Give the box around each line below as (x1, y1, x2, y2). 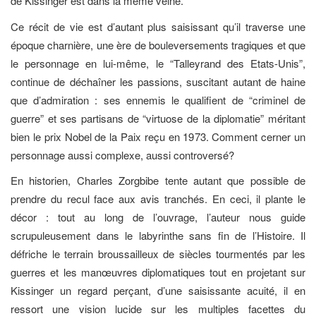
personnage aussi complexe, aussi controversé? (11, 147, 234, 162)
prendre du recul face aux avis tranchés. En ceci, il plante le (11, 191, 305, 207)
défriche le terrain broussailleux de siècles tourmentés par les (11, 246, 305, 262)
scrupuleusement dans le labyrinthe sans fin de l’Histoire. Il (11, 228, 305, 243)
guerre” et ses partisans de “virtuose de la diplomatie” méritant (11, 110, 305, 126)
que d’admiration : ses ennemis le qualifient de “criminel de (11, 92, 305, 107)
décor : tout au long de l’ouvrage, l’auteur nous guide (11, 209, 305, 225)
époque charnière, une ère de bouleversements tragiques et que (11, 37, 305, 52)
